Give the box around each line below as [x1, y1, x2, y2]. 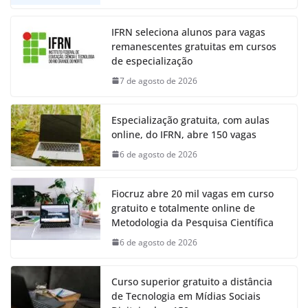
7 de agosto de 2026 [120, 74, 197, 87]
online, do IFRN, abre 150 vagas [111, 127, 256, 141]
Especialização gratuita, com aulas [111, 113, 269, 126]
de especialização [111, 54, 192, 67]
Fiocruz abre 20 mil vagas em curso [111, 186, 274, 200]
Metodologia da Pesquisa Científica [111, 215, 274, 229]
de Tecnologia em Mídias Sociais [111, 289, 261, 302]
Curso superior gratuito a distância [111, 274, 272, 288]
